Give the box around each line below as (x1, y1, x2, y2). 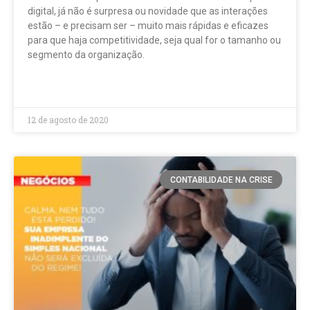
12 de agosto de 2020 (28, 114, 109, 126)
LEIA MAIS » (28, 82, 75, 93)
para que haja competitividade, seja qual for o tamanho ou (28, 35, 281, 46)
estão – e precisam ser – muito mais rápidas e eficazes (28, 20, 268, 32)
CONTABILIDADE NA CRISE (170, 174, 273, 185)
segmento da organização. (28, 49, 145, 61)
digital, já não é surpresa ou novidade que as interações (28, 6, 268, 17)
